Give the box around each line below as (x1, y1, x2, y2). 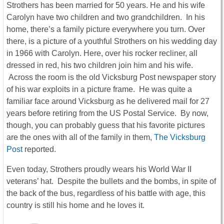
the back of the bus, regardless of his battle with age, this (6, 189, 205, 198)
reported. (22, 145, 56, 154)
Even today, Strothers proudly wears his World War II (6, 165, 191, 174)
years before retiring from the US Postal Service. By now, (6, 109, 208, 118)
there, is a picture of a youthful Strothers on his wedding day (6, 37, 217, 46)
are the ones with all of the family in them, (6, 133, 154, 142)
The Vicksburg (154, 133, 205, 142)
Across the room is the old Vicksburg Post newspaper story (6, 73, 216, 82)
